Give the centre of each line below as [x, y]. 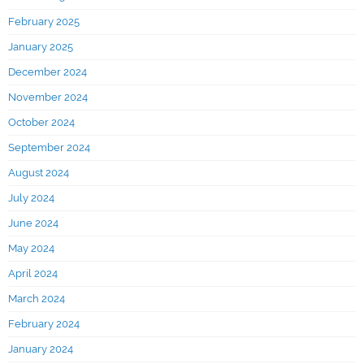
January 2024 [41, 349]
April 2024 [33, 273]
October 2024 [41, 122]
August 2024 [39, 172]
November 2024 [48, 97]
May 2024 [31, 248]
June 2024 [33, 223]
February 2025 [44, 21]
